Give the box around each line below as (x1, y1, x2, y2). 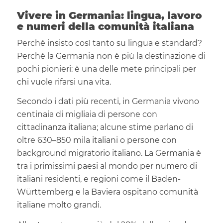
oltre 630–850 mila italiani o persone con (16, 135, 177, 145)
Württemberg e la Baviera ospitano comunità (16, 187, 198, 197)
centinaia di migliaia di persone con (16, 110, 157, 119)
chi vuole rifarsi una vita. (16, 77, 111, 87)
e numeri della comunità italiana (16, 20, 194, 32)
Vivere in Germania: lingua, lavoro (16, 9, 202, 21)
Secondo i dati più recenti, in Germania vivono (16, 97, 199, 107)
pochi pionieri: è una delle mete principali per (16, 64, 196, 74)
